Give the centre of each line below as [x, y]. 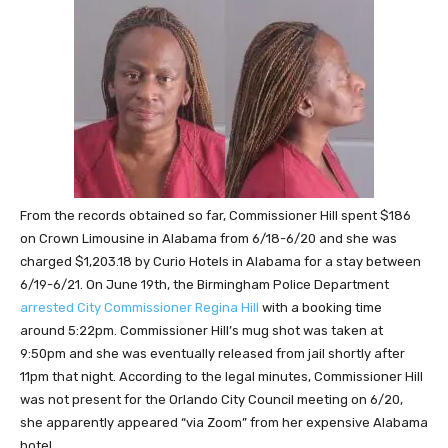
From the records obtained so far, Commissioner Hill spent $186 [215, 215]
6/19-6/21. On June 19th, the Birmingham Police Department [204, 284]
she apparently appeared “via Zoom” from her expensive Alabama [224, 422]
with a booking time [320, 307]
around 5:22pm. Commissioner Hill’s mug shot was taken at [201, 330]
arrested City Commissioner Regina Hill [139, 307]
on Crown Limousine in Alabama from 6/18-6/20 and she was [208, 238]
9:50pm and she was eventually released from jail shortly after [212, 353]
